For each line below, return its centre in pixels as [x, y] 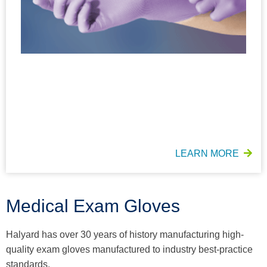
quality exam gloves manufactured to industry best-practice [129, 249]
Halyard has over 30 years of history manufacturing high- [125, 234]
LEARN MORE [207, 153]
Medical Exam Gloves [93, 206]
